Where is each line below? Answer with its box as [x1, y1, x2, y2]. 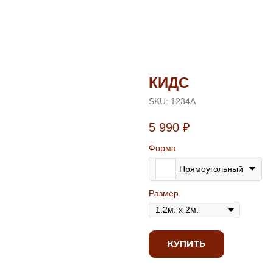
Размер [149, 188, 179, 199]
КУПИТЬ [168, 238, 205, 250]
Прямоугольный [179, 163, 243, 174]
